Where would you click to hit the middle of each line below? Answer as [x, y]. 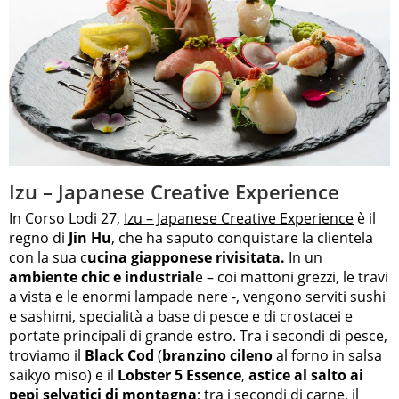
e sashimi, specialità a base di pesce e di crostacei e [181, 316]
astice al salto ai [306, 375]
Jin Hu [88, 237]
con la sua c [48, 257]
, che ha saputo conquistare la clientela [242, 237]
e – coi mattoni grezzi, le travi [292, 277]
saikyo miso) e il [61, 375]
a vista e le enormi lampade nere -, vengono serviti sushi [197, 296]
